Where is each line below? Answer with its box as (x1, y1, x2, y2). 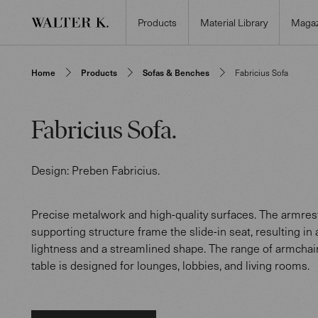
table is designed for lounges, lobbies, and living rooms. (31, 258, 309, 273)
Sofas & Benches (143, 66, 209, 79)
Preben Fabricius (72, 163, 158, 177)
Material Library (200, 15, 268, 29)
